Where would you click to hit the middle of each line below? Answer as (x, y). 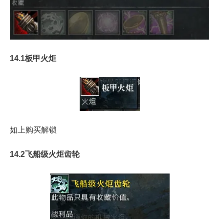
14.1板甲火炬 (33, 58)
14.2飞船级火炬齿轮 (45, 154)
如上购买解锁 (33, 130)
